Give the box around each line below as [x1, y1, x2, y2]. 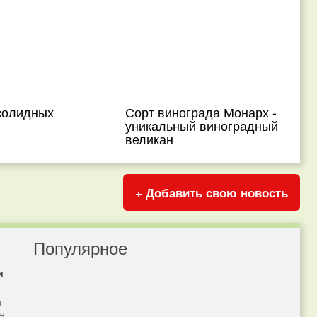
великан [125, 129, 174, 148]
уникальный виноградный [125, 116, 279, 134]
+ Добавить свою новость [135, 184, 288, 201]
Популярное [33, 235, 127, 260]
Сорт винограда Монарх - [125, 103, 277, 121]
